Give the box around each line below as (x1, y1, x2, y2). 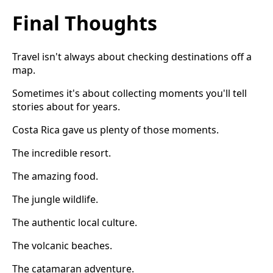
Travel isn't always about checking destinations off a (12, 49, 252, 63)
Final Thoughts (12, 10, 157, 37)
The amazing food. (12, 169, 98, 183)
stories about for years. (12, 99, 120, 113)
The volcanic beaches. (12, 238, 112, 252)
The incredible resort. (12, 146, 111, 160)
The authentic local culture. (12, 215, 137, 229)
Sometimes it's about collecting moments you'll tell (12, 86, 247, 100)
